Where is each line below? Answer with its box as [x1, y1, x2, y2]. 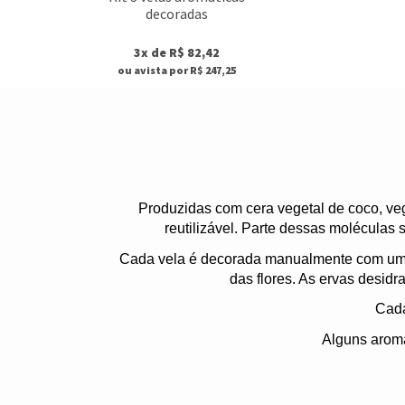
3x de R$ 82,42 [134, 43, 221, 61]
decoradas [146, 4, 209, 23]
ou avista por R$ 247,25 [118, 62, 237, 77]
